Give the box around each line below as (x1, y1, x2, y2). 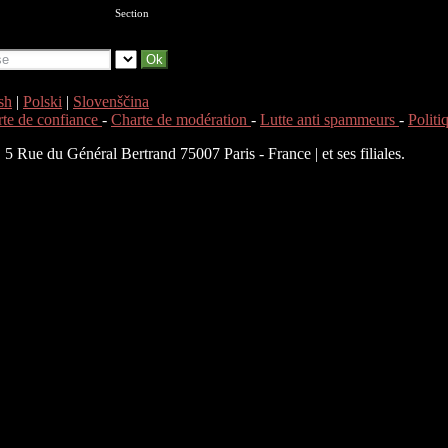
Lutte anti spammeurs (260, 110, 399, 128)
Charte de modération (111, 110, 251, 128)
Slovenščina (73, 92, 149, 110)
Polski (23, 92, 62, 110)
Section (115, 7, 149, 19)
